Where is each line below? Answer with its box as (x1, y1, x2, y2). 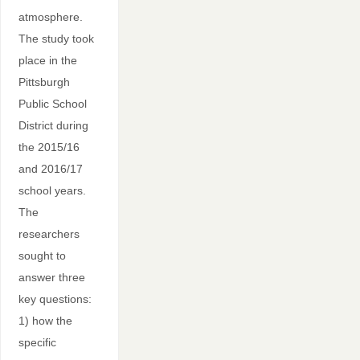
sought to (18, 249, 66, 263)
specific (18, 336, 56, 350)
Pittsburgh (18, 76, 70, 89)
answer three (18, 271, 85, 284)
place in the (18, 54, 77, 67)
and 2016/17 (18, 162, 83, 176)
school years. (18, 184, 86, 198)
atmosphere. (18, 10, 83, 24)
